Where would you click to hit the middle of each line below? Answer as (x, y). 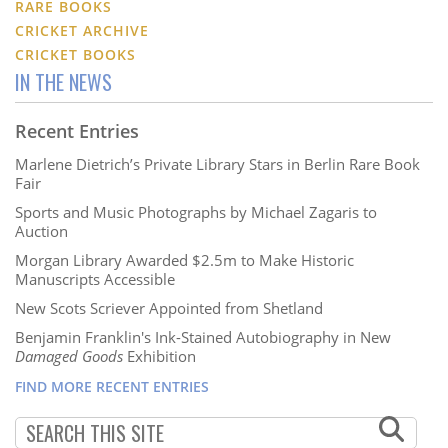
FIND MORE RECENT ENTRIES (112, 387)
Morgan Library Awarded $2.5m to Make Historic (184, 260)
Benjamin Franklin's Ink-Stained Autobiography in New (203, 337)
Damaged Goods (69, 356)
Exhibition (159, 356)
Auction (41, 231)
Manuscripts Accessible (95, 279)
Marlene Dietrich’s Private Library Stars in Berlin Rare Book (217, 164)
